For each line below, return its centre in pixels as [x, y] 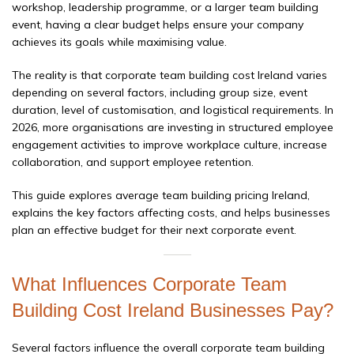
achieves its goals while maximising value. [119, 42]
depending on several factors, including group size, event [160, 93]
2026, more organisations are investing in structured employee [173, 128]
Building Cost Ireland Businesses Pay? [173, 311]
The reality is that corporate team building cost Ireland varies [169, 75]
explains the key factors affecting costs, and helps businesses [171, 213]
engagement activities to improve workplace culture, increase [169, 145]
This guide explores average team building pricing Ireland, [161, 196]
